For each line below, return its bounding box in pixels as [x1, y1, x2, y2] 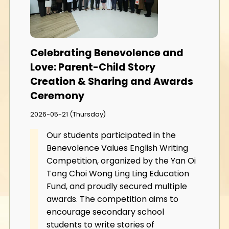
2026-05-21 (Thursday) [30, 109, 106, 119]
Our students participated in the [47, 129, 176, 141]
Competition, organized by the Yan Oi [47, 154, 196, 167]
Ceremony [30, 89, 84, 103]
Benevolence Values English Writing [47, 142, 188, 154]
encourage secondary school [47, 205, 164, 218]
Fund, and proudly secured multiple [47, 180, 187, 192]
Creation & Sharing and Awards [30, 75, 193, 89]
